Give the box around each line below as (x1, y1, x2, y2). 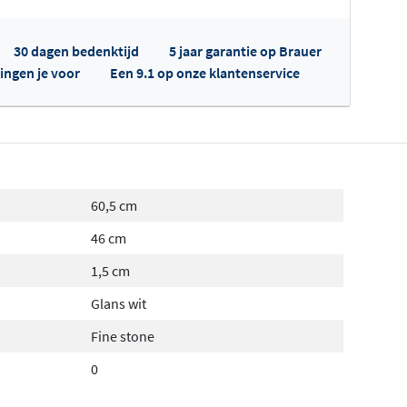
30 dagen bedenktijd (14, 41, 139, 60)
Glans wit (90, 293, 146, 313)
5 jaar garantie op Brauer (169, 41, 322, 60)
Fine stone (90, 326, 154, 345)
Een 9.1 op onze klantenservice (110, 63, 300, 82)
